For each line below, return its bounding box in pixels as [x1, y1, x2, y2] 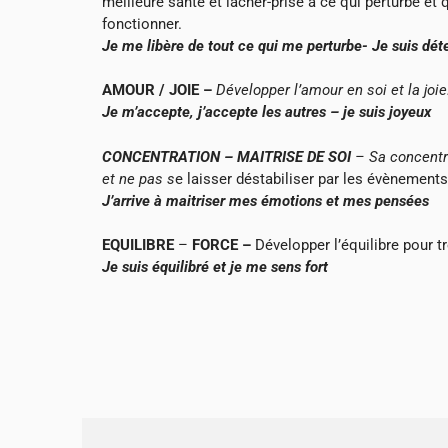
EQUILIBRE [102, 236, 174, 255]
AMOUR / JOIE [102, 81, 199, 100]
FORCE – [192, 236, 255, 255]
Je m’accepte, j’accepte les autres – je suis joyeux [102, 103, 431, 122]
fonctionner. [102, 14, 182, 33]
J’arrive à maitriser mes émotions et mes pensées [102, 191, 429, 210]
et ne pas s [102, 169, 175, 188]
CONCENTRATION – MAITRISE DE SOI [102, 147, 351, 166]
